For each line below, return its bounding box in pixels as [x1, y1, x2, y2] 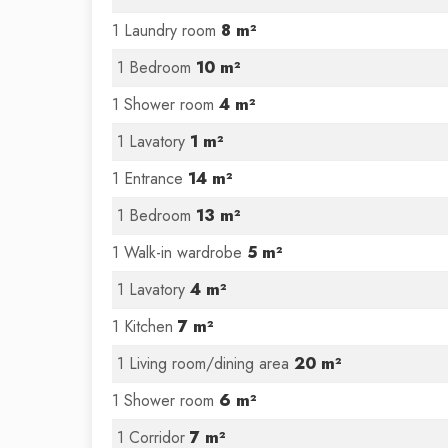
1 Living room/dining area [117, 352, 294, 375]
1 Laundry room [112, 19, 221, 42]
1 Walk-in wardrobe [112, 241, 247, 264]
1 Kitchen [112, 315, 178, 338]
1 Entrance [112, 167, 188, 190]
